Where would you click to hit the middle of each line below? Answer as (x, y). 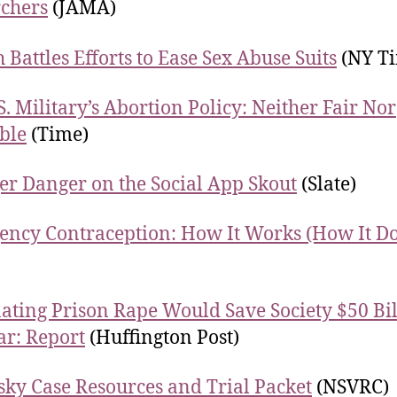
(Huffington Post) (162, 338)
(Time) (58, 135)
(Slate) (327, 185)
